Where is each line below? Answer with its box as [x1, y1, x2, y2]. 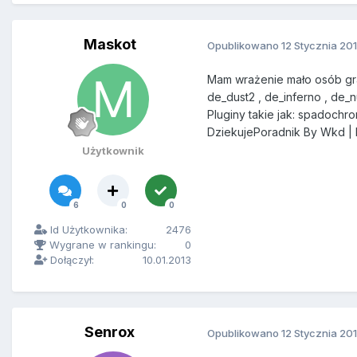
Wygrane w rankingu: [46, 238, 156, 252]
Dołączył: [47, 253, 94, 267]
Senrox [84, 324, 135, 341]
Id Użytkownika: [47, 223, 127, 237]
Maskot [83, 36, 136, 53]
